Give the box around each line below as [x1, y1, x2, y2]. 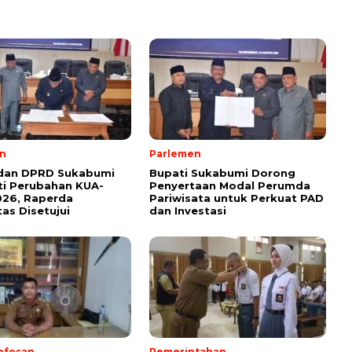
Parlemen [149, 148, 201, 160]
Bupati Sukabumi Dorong [149, 167, 295, 180]
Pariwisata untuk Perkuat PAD [149, 192, 324, 205]
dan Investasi [149, 204, 226, 218]
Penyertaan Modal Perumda [149, 179, 310, 192]
